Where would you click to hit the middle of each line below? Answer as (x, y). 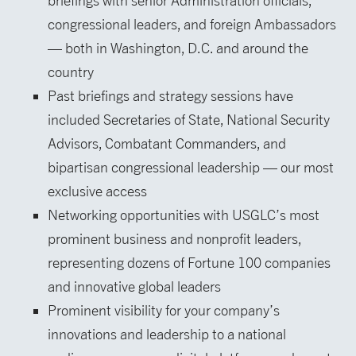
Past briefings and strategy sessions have (170, 96)
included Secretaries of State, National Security (189, 120)
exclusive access (97, 192)
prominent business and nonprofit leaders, (174, 239)
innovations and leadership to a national (167, 335)
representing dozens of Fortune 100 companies (189, 263)
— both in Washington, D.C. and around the (178, 48)
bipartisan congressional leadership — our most (191, 168)
